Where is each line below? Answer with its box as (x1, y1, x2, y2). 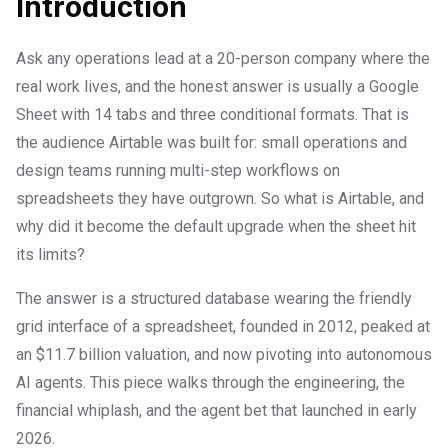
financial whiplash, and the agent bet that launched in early (16, 401, 417, 421)
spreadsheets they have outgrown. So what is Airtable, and (16, 189, 424, 209)
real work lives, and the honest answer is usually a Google (16, 77, 419, 97)
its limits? (16, 245, 85, 265)
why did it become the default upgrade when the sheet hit (16, 217, 416, 237)
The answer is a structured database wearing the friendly (16, 289, 412, 309)
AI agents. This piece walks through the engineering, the (16, 373, 405, 393)
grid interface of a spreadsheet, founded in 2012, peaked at (16, 317, 430, 337)
